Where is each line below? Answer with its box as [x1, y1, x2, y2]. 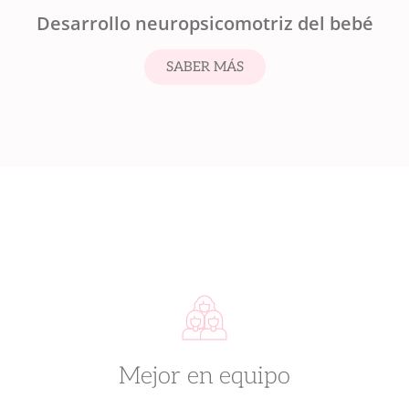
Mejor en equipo [119, 362, 290, 392]
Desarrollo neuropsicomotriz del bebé [36, 11, 373, 37]
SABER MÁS [165, 58, 244, 76]
